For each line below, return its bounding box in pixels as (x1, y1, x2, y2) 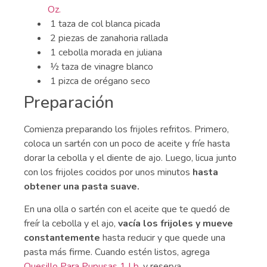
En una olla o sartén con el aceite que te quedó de (24, 203, 230, 216)
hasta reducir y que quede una (100, 231, 225, 245)
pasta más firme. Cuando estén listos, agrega (24, 246, 210, 259)
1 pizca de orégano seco (48, 74, 150, 88)
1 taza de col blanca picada (48, 17, 163, 30)
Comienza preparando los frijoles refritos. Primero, (24, 123, 229, 136)
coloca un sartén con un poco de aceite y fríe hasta (24, 137, 230, 150)
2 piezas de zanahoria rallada (48, 32, 170, 45)
